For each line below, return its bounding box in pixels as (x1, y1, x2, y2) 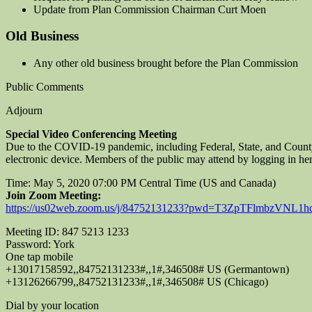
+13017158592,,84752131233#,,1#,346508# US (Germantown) (6, 263, 289, 276)
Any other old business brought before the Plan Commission (33, 57, 298, 70)
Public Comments (6, 81, 84, 93)
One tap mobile (6, 251, 73, 263)
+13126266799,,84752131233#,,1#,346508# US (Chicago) (6, 276, 268, 288)
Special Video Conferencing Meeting (6, 128, 177, 141)
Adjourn (6, 104, 42, 117)
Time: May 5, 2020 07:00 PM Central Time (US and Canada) (6, 177, 276, 189)
